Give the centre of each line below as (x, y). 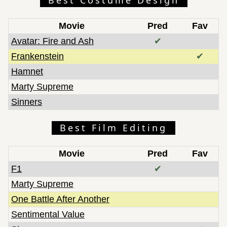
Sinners (27, 102)
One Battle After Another (60, 199)
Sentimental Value (48, 214)
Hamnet (27, 71)
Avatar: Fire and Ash (52, 41)
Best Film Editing (113, 127)
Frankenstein (37, 56)
